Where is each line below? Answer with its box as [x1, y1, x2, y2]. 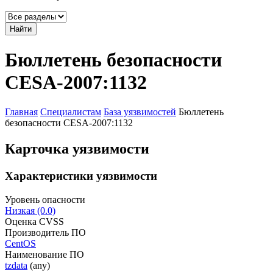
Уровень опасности [5, 194, 85, 205]
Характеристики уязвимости [5, 169, 157, 182]
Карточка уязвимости [5, 141, 149, 157]
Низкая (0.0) [5, 205, 55, 216]
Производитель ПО [5, 227, 86, 238]
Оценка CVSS [5, 216, 64, 227]
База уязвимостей [104, 107, 176, 118]
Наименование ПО [5, 249, 84, 260]
